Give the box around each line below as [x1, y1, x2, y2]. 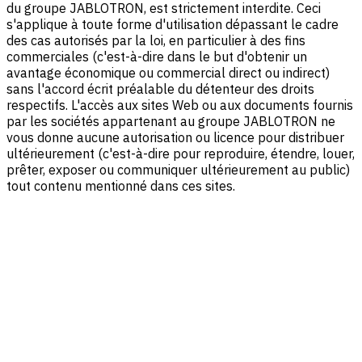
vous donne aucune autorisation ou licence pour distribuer [6, 129, 344, 146]
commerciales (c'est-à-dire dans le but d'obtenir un [6, 48, 307, 65]
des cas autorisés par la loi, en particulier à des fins [6, 32, 305, 49]
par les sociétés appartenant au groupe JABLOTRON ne [6, 113, 335, 130]
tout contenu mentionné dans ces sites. [6, 178, 235, 195]
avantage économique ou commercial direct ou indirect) [6, 65, 330, 82]
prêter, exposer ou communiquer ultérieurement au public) [6, 162, 350, 179]
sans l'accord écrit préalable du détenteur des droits [6, 81, 314, 98]
